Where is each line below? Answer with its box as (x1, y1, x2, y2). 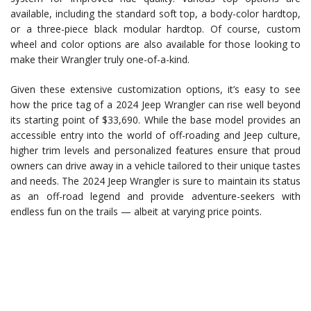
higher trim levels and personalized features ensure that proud (10, 144, 301, 158)
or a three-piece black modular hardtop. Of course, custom (10, 22, 301, 36)
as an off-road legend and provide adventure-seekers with (10, 190, 301, 203)
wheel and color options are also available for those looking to (10, 37, 301, 51)
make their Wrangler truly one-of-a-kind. (10, 53, 190, 67)
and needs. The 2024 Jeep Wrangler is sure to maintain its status (10, 174, 301, 188)
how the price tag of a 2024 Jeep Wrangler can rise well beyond (10, 98, 301, 112)
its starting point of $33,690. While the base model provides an (10, 113, 301, 127)
